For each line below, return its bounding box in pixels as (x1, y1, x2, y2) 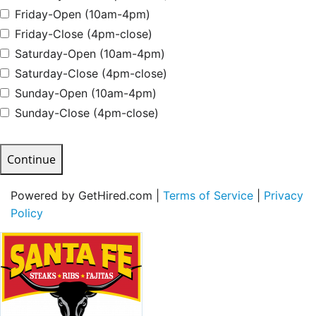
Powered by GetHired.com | (11, 188, 163, 202)
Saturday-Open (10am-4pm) (15, 46, 165, 61)
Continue (7, 151, 56, 167)
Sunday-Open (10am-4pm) (15, 85, 157, 100)
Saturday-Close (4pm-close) (15, 66, 167, 80)
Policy (11, 205, 43, 220)
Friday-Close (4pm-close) (15, 26, 152, 41)
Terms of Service (163, 188, 253, 202)
